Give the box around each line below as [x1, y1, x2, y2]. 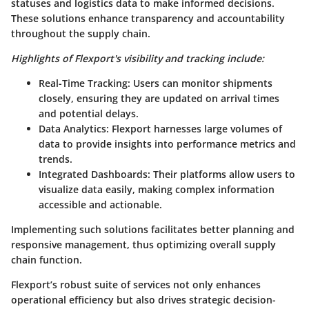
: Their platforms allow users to [148, 168, 295, 181]
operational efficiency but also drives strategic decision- [11, 293, 276, 307]
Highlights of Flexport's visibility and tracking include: [11, 52, 264, 66]
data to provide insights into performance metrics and [39, 137, 296, 151]
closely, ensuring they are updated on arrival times [39, 92, 279, 106]
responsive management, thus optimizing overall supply [11, 238, 276, 252]
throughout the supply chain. [11, 27, 150, 41]
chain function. [11, 253, 82, 267]
